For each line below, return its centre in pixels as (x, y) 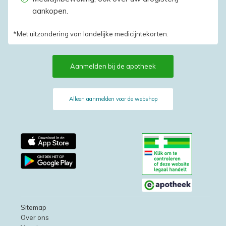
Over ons (35, 218)
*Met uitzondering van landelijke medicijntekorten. (91, 34)
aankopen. (50, 11)
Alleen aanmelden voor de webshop (113, 99)
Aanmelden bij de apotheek (113, 66)
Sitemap (34, 208)
